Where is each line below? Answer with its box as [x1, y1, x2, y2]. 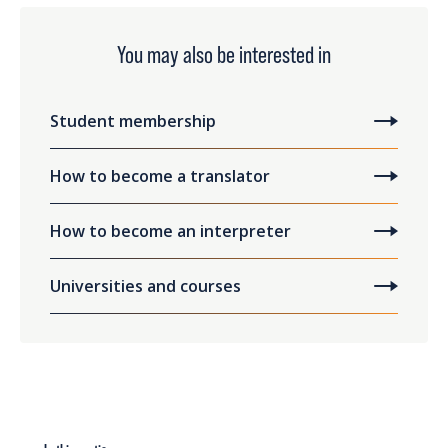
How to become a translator [50, 165, 270, 188]
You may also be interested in [117, 41, 331, 69]
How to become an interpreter [50, 220, 291, 243]
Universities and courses [50, 275, 241, 298]
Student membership [50, 110, 216, 133]
